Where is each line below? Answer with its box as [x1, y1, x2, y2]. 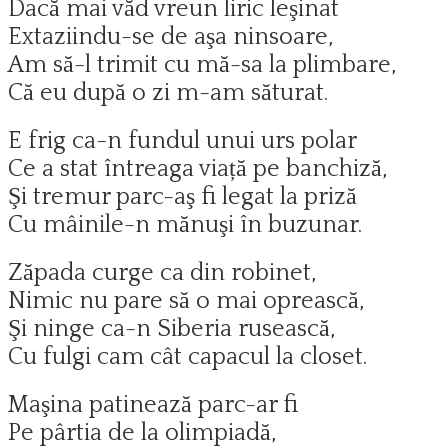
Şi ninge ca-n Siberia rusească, [8, 315, 336, 342]
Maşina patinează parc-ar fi [8, 391, 298, 418]
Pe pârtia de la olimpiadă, [8, 419, 277, 446]
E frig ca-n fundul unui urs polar [8, 127, 357, 154]
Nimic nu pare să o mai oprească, [8, 287, 365, 314]
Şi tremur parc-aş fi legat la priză [8, 183, 357, 210]
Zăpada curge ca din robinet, [8, 259, 317, 286]
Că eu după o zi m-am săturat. [8, 79, 328, 106]
